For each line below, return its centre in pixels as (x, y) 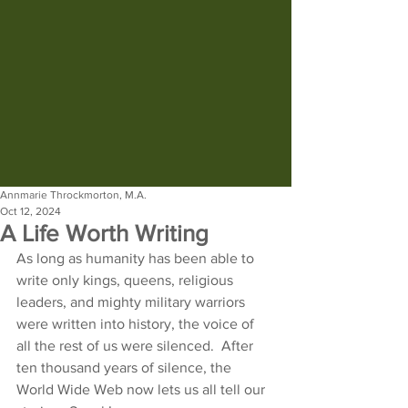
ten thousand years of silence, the (126, 367)
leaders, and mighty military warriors (133, 302)
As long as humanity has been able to (137, 258)
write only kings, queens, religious (127, 280)
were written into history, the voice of (137, 324)
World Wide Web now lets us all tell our (143, 389)
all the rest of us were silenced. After (137, 346)
